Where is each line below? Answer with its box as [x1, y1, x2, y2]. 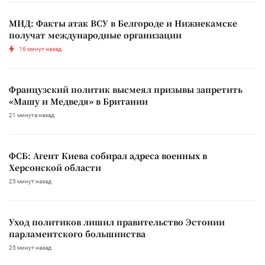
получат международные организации [9, 28, 182, 41]
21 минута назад [9, 111, 54, 118]
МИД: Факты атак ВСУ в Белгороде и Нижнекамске [9, 17, 237, 29]
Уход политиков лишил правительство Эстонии [9, 215, 225, 228]
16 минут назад [19, 45, 62, 52]
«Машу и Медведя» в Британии [9, 95, 148, 107]
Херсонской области [9, 161, 101, 173]
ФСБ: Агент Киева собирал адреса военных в [9, 149, 207, 161]
